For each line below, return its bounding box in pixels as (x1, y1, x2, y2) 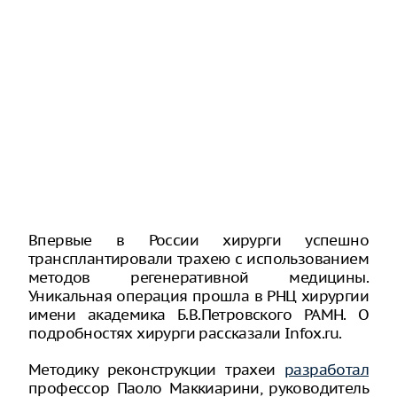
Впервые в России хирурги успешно (28, 230, 369, 250)
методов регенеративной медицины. (28, 268, 369, 287)
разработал (284, 360, 369, 379)
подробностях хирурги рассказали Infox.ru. (28, 323, 342, 343)
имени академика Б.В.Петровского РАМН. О (28, 305, 369, 324)
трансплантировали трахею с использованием (28, 249, 369, 269)
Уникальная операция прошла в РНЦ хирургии (28, 286, 369, 306)
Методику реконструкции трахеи (28, 360, 284, 379)
